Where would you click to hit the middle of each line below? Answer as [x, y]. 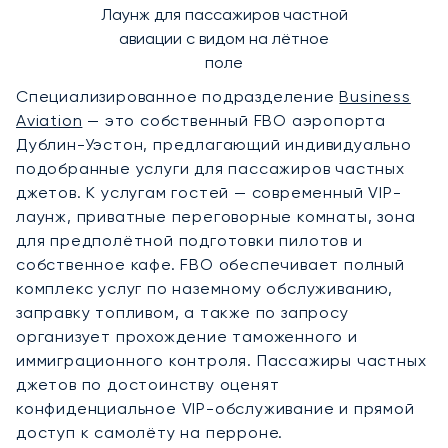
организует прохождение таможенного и [187, 336]
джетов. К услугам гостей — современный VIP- [209, 192]
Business [375, 96]
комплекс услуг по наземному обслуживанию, [204, 288]
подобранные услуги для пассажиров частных [210, 168]
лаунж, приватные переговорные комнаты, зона [216, 216]
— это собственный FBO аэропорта [234, 120]
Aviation [49, 120]
